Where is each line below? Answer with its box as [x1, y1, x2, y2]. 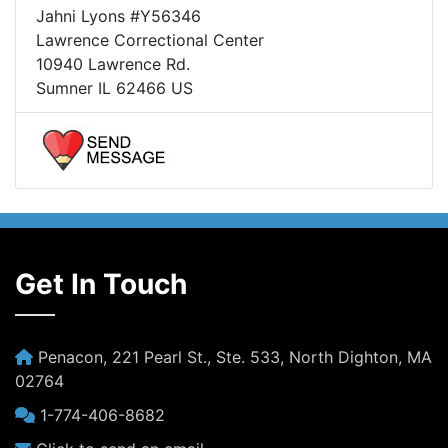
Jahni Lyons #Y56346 [36, 6, 201, 27]
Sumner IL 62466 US [36, 78, 193, 99]
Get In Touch [15, 267, 187, 302]
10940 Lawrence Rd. [36, 54, 190, 75]
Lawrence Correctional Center [36, 30, 264, 51]
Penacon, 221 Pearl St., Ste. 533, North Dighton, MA [33, 347, 432, 368]
